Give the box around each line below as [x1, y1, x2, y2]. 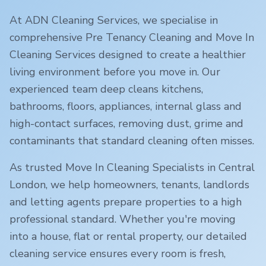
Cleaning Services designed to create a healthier [9, 47, 246, 62]
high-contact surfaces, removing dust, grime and [9, 116, 243, 131]
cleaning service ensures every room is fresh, [9, 246, 226, 261]
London [9, 177, 46, 192]
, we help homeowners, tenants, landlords [46, 177, 249, 192]
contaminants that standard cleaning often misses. [9, 133, 254, 148]
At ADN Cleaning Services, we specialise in [9, 12, 218, 27]
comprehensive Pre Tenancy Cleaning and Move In [9, 30, 254, 45]
